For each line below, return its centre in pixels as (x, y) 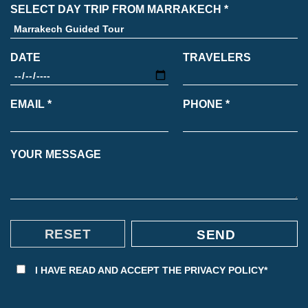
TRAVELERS (217, 58)
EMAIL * (31, 104)
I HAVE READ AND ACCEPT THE (110, 271)
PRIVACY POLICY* (226, 271)
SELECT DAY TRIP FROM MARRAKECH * (119, 10)
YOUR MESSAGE (56, 155)
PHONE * (206, 104)
